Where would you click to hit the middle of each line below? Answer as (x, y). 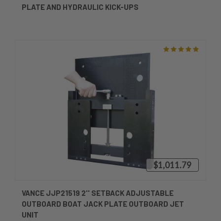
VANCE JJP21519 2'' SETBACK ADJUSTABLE (98, 193)
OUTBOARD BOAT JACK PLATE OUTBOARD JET (103, 204)
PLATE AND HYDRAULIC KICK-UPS (80, 7)
